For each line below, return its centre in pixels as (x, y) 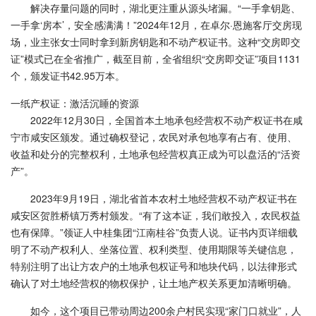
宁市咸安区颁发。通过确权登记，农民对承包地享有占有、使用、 (154, 137)
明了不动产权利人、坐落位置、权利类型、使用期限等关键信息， (154, 249)
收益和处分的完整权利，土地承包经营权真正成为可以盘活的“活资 (156, 154)
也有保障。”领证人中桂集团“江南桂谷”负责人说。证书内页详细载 (154, 232)
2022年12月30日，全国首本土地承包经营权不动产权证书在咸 (166, 120)
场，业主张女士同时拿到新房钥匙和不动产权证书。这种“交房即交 (156, 42)
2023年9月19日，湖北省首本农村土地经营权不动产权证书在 (164, 198)
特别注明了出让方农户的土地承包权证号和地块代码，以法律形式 (154, 266)
